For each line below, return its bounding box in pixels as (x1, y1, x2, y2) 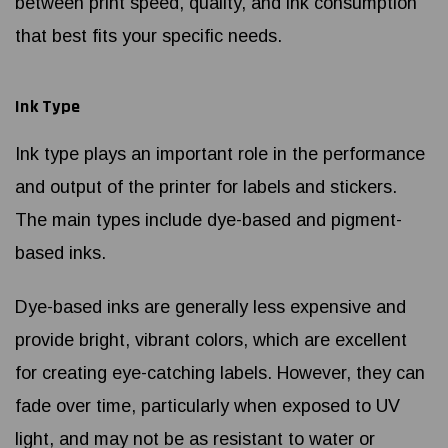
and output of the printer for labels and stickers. (15, 177, 397, 198)
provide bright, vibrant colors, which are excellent (15, 330, 407, 351)
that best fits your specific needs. (15, 26, 282, 47)
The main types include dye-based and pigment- (15, 210, 402, 231)
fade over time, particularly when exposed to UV (15, 396, 400, 417)
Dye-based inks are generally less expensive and (15, 297, 406, 318)
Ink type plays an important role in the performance (15, 144, 425, 165)
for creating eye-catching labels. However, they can (15, 363, 425, 384)
